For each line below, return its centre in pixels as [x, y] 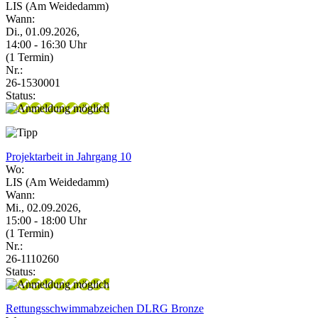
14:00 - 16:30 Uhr [46, 44]
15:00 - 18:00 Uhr [46, 220]
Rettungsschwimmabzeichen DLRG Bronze [105, 308]
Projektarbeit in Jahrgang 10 [68, 156]
